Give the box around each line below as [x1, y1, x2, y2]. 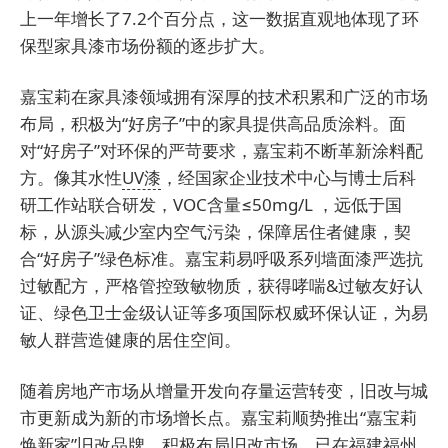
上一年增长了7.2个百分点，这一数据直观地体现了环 [20, 7, 419, 31]
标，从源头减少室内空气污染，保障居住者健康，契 [20, 220, 411, 244]
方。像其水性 [20, 166, 122, 190]
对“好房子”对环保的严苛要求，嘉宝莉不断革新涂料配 [20, 139, 423, 163]
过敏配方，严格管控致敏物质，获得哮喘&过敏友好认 [20, 274, 423, 298]
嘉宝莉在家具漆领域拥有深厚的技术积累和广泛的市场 [20, 85, 428, 109]
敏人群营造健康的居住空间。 [20, 328, 241, 352]
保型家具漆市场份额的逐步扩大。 [20, 34, 275, 58]
